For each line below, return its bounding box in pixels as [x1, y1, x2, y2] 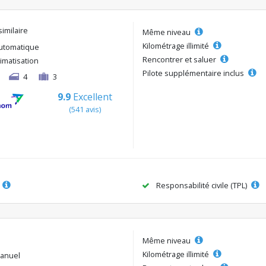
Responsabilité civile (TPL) [154, 180, 249, 191]
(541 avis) [69, 103, 102, 115]
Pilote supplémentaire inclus [142, 67, 246, 78]
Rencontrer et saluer [142, 53, 218, 65]
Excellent [73, 90, 113, 103]
